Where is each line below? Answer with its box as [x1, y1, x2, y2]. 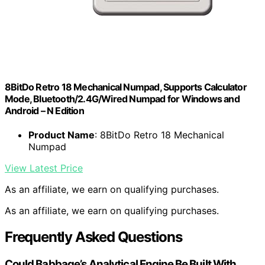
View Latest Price [5, 162, 83, 174]
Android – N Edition [5, 104, 84, 117]
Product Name [28, 129, 95, 141]
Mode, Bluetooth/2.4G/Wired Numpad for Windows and [5, 92, 240, 105]
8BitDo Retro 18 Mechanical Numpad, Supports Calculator [5, 80, 247, 93]
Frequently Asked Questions [5, 228, 182, 245]
